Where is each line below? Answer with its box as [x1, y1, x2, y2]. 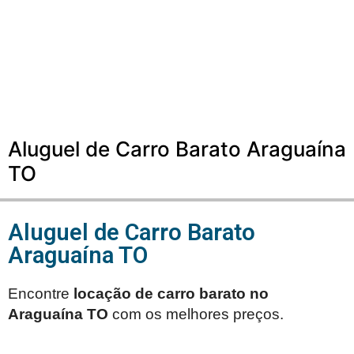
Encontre [8, 285, 73, 303]
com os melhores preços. [112, 306, 284, 323]
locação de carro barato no [73, 285, 269, 303]
